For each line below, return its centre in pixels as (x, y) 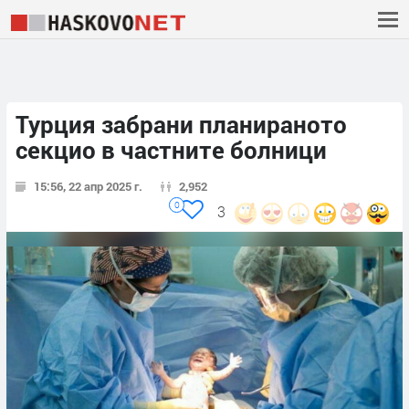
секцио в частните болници (171, 150)
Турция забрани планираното (181, 125)
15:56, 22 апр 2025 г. (88, 187)
